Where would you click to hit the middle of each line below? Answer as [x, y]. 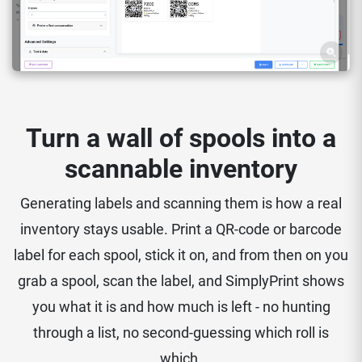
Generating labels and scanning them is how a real [181, 203]
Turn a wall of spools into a [181, 138]
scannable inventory [181, 168]
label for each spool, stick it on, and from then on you [181, 255]
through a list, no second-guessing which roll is [181, 332]
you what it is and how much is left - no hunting [181, 306]
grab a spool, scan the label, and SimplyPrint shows [181, 280]
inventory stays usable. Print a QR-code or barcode [181, 229]
